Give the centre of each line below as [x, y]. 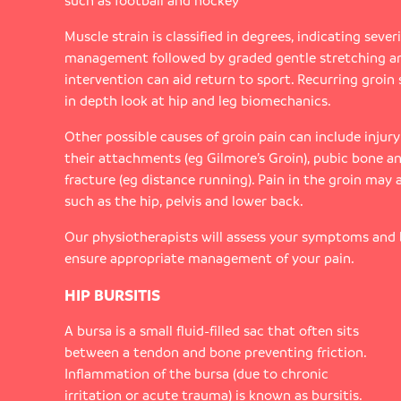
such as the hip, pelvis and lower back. [184, 200]
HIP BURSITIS [112, 295]
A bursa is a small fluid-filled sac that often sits [212, 331]
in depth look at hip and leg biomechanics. [198, 100]
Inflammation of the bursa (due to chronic [196, 374]
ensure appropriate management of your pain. [209, 258]
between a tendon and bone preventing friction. [215, 352]
